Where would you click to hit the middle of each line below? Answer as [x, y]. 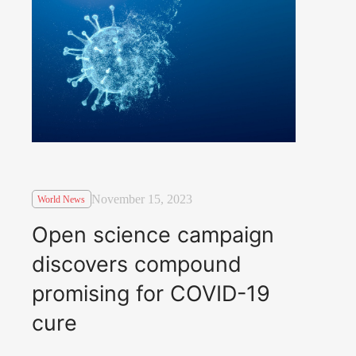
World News [62, 199]
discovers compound [137, 264]
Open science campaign [153, 234]
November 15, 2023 [141, 199]
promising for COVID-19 [151, 293]
